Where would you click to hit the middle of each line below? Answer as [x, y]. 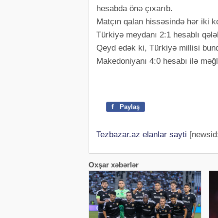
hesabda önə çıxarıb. [135, 9]
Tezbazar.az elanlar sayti [142, 135]
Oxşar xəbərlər [114, 165]
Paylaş [129, 107]
